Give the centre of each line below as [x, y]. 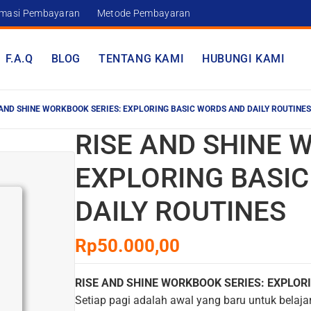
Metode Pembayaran [144, 13]
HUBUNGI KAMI [244, 59]
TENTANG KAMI [142, 59]
